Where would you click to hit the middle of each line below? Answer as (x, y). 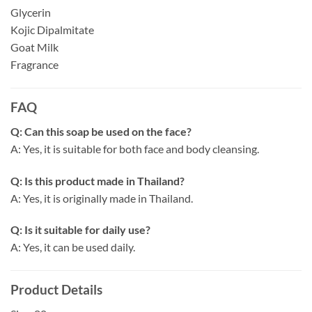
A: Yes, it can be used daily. (73, 247)
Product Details (56, 290)
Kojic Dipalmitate (52, 30)
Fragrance (34, 65)
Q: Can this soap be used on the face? (101, 131)
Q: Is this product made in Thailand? (97, 180)
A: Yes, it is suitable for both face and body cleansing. (135, 148)
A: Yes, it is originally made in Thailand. (102, 198)
